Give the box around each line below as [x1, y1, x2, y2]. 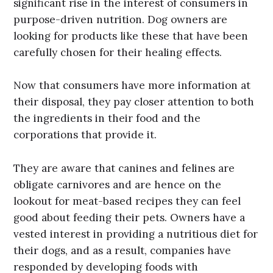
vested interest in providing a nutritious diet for [13, 227, 258, 241]
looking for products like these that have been [13, 29, 249, 43]
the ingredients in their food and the [13, 112, 201, 126]
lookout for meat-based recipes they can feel [13, 194, 241, 208]
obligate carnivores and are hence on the [13, 177, 222, 191]
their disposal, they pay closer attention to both [13, 95, 255, 109]
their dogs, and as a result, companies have [13, 243, 232, 257]
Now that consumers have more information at [13, 79, 251, 93]
